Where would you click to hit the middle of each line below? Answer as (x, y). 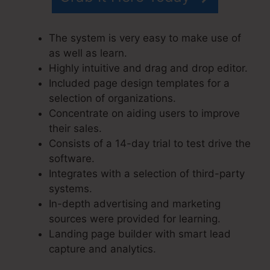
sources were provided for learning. (135, 218)
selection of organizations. (112, 98)
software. (72, 158)
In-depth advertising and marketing (135, 203)
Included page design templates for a (139, 83)
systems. (71, 188)
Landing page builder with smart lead (140, 234)
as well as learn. (88, 53)
